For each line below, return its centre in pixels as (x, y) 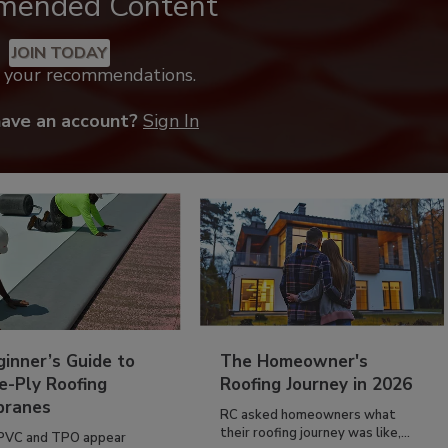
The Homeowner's (294, 362)
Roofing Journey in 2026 (316, 385)
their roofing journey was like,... (315, 433)
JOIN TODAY (59, 53)
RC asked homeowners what (308, 415)
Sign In (171, 121)
